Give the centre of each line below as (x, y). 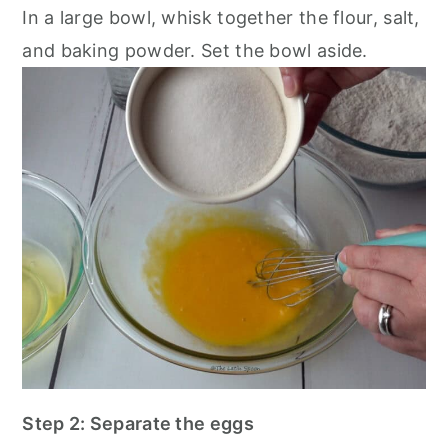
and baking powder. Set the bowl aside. (195, 50)
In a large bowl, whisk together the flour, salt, (221, 17)
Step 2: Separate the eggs (138, 424)
